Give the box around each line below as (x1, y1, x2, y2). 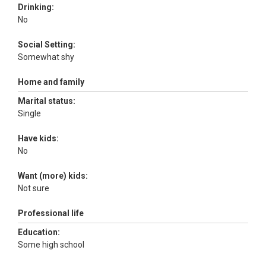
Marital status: (18, 96, 75, 106)
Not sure (18, 183, 51, 193)
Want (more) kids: (18, 170, 88, 180)
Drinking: (18, 2, 54, 12)
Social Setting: (18, 39, 75, 49)
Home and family (18, 77, 84, 87)
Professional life (18, 208, 84, 218)
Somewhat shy (18, 52, 76, 62)
